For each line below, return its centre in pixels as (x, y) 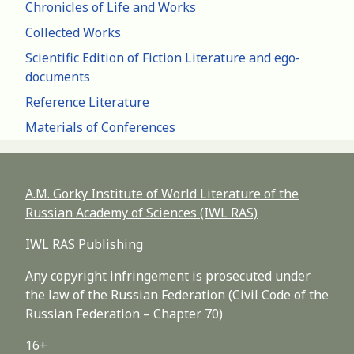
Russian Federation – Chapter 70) (124, 314)
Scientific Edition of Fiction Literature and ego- (163, 58)
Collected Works (73, 33)
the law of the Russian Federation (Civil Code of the (177, 295)
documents (58, 77)
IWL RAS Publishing (84, 245)
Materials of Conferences (100, 128)
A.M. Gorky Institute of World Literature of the (162, 194)
